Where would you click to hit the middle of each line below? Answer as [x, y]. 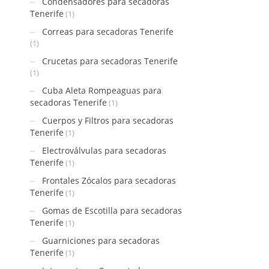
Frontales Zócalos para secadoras [109, 180]
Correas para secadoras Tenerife [108, 32]
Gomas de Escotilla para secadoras [112, 210]
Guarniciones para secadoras [101, 240]
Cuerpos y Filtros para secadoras [108, 120]
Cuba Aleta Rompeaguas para [102, 90]
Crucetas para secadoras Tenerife [110, 61]
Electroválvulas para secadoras [104, 150]
